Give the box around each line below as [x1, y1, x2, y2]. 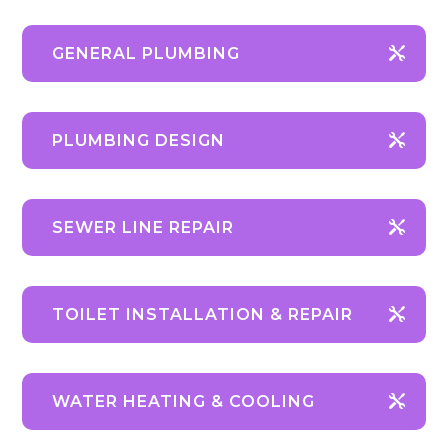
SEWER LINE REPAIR [52, 218, 235, 238]
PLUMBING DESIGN [52, 131, 226, 151]
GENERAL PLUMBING [52, 44, 241, 64]
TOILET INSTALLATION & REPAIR [52, 305, 354, 325]
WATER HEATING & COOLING [52, 392, 316, 412]
